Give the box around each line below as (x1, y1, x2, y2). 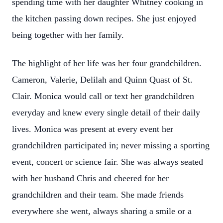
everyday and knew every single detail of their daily (12, 108, 200, 117)
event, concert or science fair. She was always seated (12, 157, 203, 167)
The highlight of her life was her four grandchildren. (12, 58, 202, 68)
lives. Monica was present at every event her (12, 124, 173, 134)
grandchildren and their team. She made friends (12, 190, 184, 200)
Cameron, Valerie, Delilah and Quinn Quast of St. (12, 75, 193, 85)
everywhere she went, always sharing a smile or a (12, 206, 192, 216)
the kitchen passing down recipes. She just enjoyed (12, 13, 196, 23)
